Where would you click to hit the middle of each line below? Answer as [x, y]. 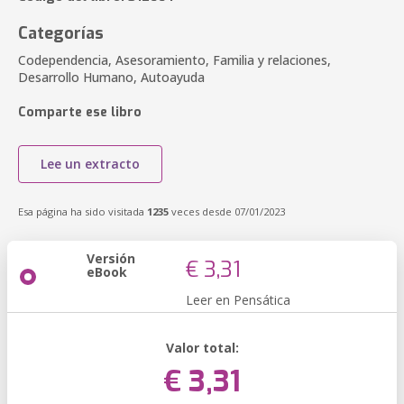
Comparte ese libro [80, 112]
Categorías [61, 33]
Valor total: [202, 348]
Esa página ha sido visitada [83, 211]
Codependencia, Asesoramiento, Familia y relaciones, [174, 60]
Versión [111, 258]
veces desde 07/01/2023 [227, 211]
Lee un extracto [90, 164]
